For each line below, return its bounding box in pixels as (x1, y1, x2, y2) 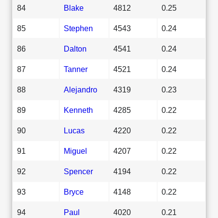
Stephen (64, 23, 93, 33)
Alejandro (64, 85, 97, 94)
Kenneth (64, 105, 93, 114)
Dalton (64, 44, 87, 53)
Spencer (64, 166, 93, 176)
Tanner (64, 64, 88, 73)
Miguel (64, 146, 87, 155)
